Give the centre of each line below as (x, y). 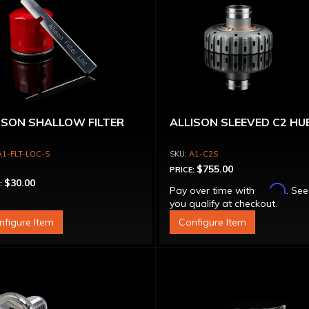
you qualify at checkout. (224, 203)
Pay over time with (214, 190)
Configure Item (213, 222)
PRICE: (183, 170)
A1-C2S (204, 154)
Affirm (272, 189)
